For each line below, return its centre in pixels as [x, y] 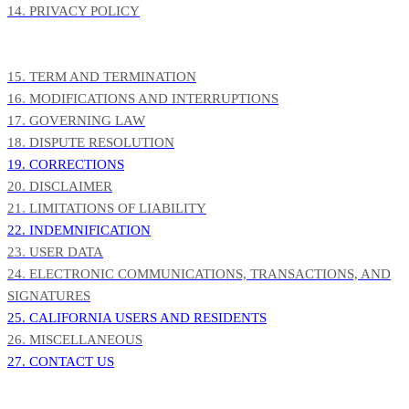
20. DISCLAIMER [60, 186]
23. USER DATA [55, 252]
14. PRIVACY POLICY [73, 11]
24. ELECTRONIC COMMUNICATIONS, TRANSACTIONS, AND [199, 274]
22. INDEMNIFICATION [79, 230]
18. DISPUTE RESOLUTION [91, 142]
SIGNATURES [49, 296]
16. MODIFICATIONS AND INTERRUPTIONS [143, 99]
